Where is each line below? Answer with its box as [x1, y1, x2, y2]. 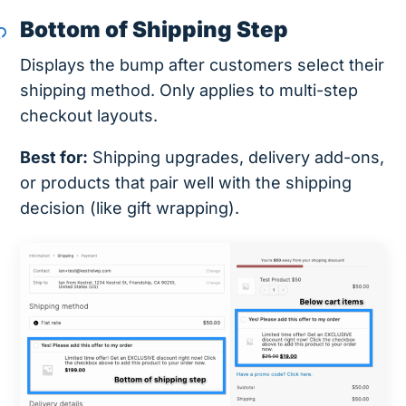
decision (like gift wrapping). [20, 198, 240, 217]
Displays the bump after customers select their [20, 54, 385, 74]
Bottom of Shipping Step [20, 15, 289, 43]
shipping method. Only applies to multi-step [20, 80, 359, 100]
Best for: [20, 147, 89, 167]
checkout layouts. [20, 105, 159, 125]
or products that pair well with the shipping [20, 172, 353, 192]
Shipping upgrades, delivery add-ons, [88, 147, 385, 167]
